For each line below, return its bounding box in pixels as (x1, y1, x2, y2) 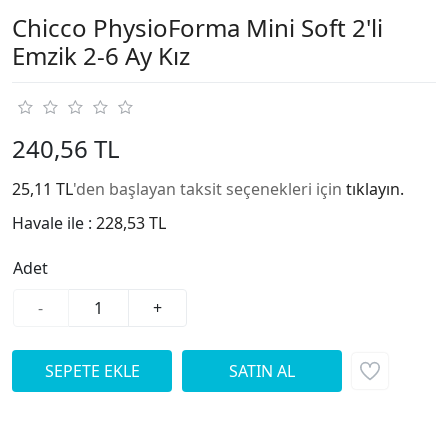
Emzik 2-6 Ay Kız (12, 38, 190, 72)
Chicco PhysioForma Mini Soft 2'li (12, 10, 383, 44)
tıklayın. (346, 177, 404, 200)
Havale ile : (12, 211, 96, 234)
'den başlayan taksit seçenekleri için (73, 177, 346, 200)
